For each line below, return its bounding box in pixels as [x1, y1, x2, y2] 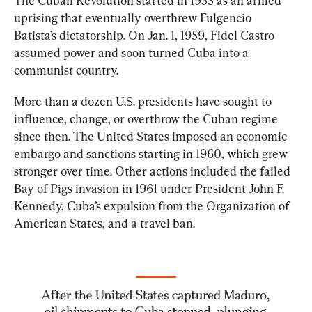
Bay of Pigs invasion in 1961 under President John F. [14, 180, 287, 196]
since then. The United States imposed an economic [14, 128, 290, 143]
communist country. [14, 62, 118, 77]
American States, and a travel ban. [14, 215, 195, 231]
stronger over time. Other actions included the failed [14, 163, 293, 178]
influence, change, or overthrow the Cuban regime [14, 111, 281, 126]
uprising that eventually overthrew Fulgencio [14, 10, 254, 25]
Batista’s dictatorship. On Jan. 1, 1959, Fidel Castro [14, 27, 277, 42]
